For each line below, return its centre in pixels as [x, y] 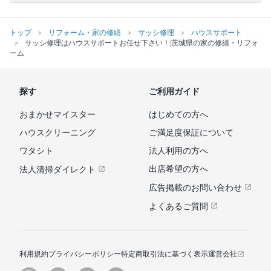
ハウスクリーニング [57, 133]
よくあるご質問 [180, 207]
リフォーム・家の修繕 [85, 33]
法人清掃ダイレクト [59, 170]
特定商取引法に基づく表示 [165, 254]
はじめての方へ [178, 115]
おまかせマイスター [57, 115]
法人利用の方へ [178, 151]
